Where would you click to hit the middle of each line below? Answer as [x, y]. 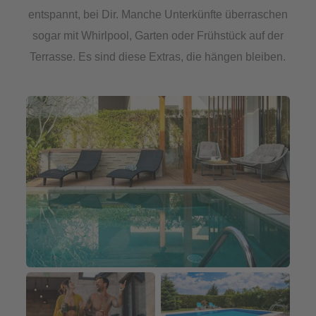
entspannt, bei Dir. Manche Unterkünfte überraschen [158, 15]
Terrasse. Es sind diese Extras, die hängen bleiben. [158, 57]
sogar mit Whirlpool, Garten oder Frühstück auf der [158, 36]
